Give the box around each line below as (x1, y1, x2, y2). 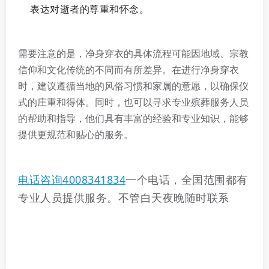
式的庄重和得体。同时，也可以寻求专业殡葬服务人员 (18, 96, 249, 108)
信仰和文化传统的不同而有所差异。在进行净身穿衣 (18, 64, 239, 76)
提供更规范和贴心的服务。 (18, 128, 133, 141)
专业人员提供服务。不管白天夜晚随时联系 (18, 190, 229, 205)
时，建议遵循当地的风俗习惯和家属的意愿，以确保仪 (18, 80, 249, 92)
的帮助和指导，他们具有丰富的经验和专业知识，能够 (18, 112, 249, 124)
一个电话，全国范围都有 (125, 172, 248, 187)
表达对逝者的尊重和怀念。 (30, 3, 149, 15)
